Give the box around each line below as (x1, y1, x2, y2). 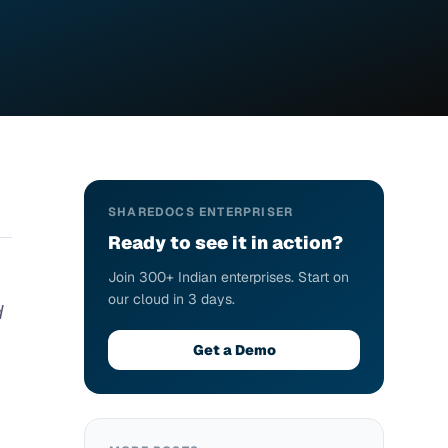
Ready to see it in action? (108, 231, 343, 254)
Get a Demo (192, 341, 276, 359)
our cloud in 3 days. (108, 290, 235, 308)
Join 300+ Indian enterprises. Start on (108, 268, 349, 286)
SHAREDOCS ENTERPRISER (108, 204, 294, 220)
